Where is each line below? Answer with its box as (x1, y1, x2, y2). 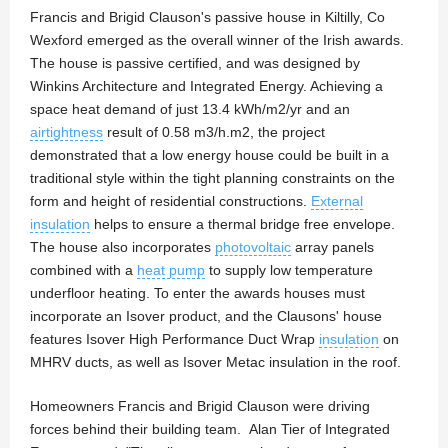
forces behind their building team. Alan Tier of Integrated (30, 421, 390, 438)
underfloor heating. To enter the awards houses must (30, 285, 365, 302)
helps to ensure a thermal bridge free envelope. (90, 216, 395, 233)
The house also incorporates (30, 239, 215, 256)
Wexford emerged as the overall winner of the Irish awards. (30, 32, 404, 49)
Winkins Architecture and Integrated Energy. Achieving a (30, 78, 383, 95)
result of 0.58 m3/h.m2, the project (103, 124, 325, 141)
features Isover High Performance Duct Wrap (30, 331, 319, 348)
